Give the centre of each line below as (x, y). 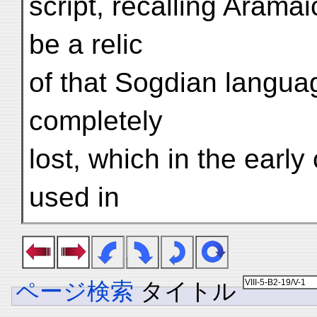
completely (96, 121)
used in (74, 197)
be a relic (86, 44)
